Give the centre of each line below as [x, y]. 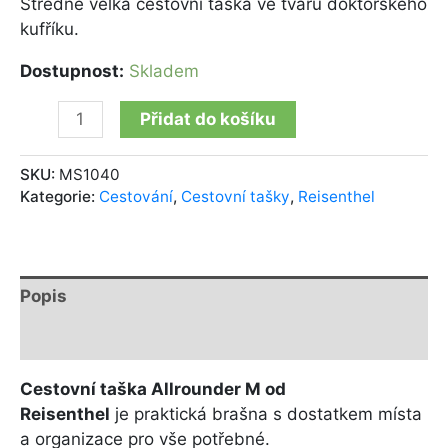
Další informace [86, 338]
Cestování [136, 196]
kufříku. [49, 29]
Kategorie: [59, 196]
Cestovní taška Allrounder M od [153, 388]
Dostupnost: [72, 71]
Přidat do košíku [207, 119]
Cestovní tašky [235, 196]
